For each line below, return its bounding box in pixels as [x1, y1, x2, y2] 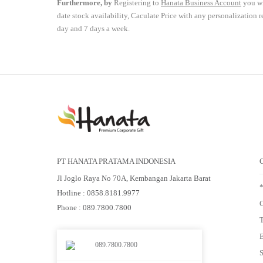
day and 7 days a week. [57, 24, 130, 33]
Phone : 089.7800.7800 [57, 203, 131, 213]
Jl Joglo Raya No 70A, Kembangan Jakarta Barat [57, 174, 211, 183]
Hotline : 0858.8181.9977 [57, 188, 140, 198]
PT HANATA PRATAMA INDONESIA [57, 157, 176, 166]
